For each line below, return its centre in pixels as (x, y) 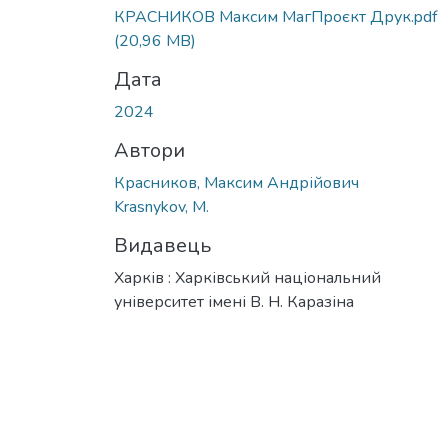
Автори (149, 150)
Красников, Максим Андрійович (236, 182)
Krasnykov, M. (161, 206)
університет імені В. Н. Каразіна (234, 301)
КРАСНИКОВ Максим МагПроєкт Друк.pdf (275, 16)
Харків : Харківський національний (247, 277)
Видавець (162, 245)
